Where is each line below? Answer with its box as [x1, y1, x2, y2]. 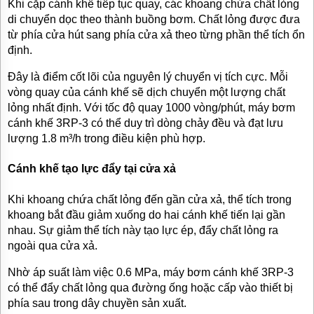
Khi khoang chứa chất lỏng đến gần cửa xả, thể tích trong [8, 193, 292, 205]
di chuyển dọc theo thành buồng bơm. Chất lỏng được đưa [8, 13, 300, 25]
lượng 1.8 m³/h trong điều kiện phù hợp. [8, 132, 205, 144]
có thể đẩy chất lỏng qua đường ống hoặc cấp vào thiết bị [8, 281, 293, 294]
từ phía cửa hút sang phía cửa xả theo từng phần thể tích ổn [8, 28, 305, 41]
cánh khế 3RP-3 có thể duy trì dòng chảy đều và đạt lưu [8, 116, 283, 129]
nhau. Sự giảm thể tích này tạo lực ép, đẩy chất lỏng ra [8, 224, 278, 236]
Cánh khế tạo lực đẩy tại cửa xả [8, 163, 176, 175]
